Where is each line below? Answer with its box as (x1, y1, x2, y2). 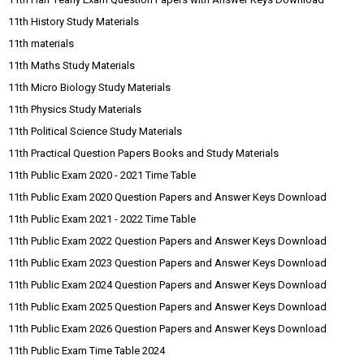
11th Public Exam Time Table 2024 (8, 344, 165, 357)
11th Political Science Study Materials (8, 125, 182, 137)
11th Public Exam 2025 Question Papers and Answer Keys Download (8, 301, 327, 313)
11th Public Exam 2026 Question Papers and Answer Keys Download (8, 323, 327, 335)
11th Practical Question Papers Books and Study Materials (8, 147, 279, 159)
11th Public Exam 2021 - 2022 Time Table (8, 213, 196, 225)
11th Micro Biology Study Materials (8, 81, 171, 93)
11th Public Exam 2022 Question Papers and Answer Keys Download (8, 235, 327, 247)
